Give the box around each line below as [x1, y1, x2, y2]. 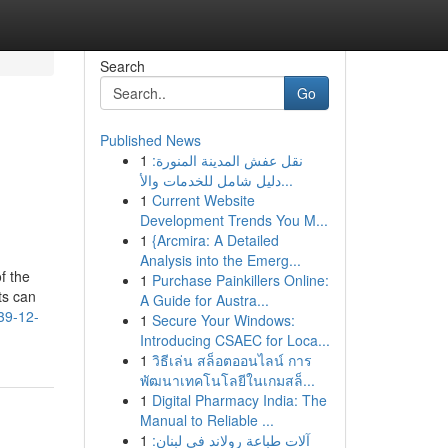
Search [99, 56, 145, 76]
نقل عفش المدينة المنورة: [151, 150, 303, 170]
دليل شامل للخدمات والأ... [280, 170, 293, 190]
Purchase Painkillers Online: [151, 270, 329, 290]
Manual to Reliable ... [139, 410, 274, 430]
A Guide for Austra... [139, 290, 269, 310]
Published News [99, 130, 201, 150]
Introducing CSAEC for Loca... [139, 330, 330, 350]
